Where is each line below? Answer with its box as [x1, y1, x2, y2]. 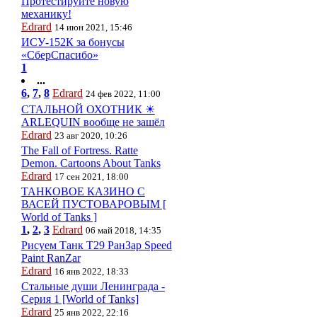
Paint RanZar [21, 252, 81, 264]
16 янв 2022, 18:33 [54, 266, 129, 277]
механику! [21, 8, 71, 20]
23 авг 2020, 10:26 [54, 130, 127, 141]
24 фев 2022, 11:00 [85, 88, 161, 99]
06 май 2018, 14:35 [85, 225, 161, 236]
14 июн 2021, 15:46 [54, 22, 132, 33]
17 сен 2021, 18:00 [54, 171, 129, 182]
